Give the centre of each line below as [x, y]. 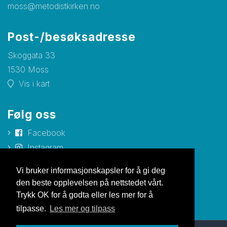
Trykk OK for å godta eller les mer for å [85, 195]
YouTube [46, 162]
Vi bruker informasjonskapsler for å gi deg [91, 171]
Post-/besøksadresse [72, 37]
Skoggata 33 [31, 55]
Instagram [45, 147]
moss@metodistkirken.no [54, 6]
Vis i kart [34, 84]
